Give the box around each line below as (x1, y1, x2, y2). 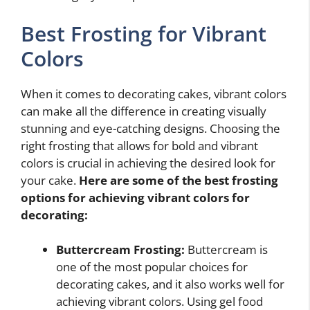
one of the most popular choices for (56, 259, 248, 275)
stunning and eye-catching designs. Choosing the (21, 120, 280, 136)
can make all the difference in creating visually (21, 102, 266, 119)
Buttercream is (185, 241, 268, 258)
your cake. (21, 172, 79, 188)
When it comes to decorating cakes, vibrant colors (21, 85, 286, 102)
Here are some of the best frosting (79, 172, 278, 188)
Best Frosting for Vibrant (21, 19, 266, 48)
